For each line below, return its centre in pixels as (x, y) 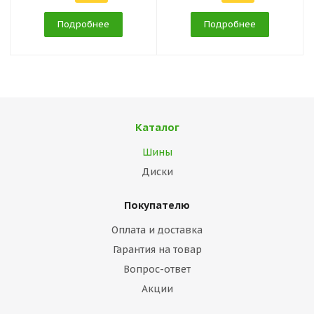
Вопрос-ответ (157, 269)
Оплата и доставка (157, 230)
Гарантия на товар (157, 250)
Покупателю (157, 205)
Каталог (157, 127)
